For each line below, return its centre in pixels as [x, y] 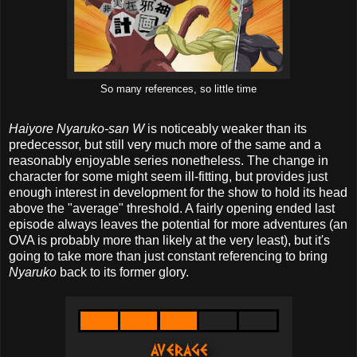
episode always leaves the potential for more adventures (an [178, 225]
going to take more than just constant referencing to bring [168, 257]
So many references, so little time [178, 90]
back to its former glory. [124, 273]
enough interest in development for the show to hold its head [178, 193]
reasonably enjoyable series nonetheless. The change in [169, 161]
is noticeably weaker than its [227, 129]
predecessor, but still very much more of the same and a [165, 145]
